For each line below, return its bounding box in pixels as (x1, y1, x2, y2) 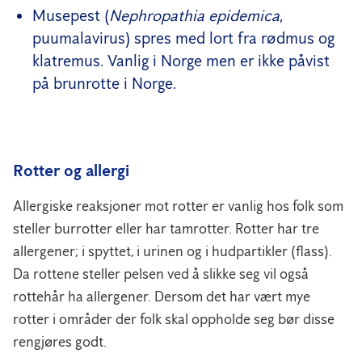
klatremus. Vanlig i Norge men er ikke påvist (32, 50, 330, 70)
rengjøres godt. (13, 332, 107, 351)
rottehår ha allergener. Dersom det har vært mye (13, 287, 310, 305)
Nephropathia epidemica (109, 5, 280, 25)
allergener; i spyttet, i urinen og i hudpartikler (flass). (13, 242, 332, 260)
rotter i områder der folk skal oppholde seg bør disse (13, 309, 335, 328)
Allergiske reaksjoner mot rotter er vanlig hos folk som (13, 196, 343, 215)
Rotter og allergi (13, 160, 129, 180)
